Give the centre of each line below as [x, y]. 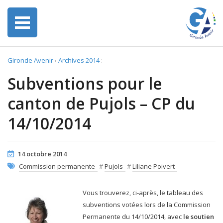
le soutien [199, 217]
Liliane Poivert [154, 166]
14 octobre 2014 [42, 154]
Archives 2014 [79, 60]
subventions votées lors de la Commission [147, 205]
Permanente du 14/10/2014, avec [133, 217]
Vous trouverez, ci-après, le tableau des [143, 193]
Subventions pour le [85, 83]
